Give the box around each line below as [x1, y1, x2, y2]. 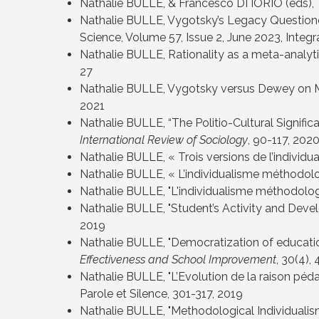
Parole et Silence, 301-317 [80, 287, 212, 301]
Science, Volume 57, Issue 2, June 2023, [80, 31, 286, 45]
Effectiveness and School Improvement [80, 253, 276, 267]
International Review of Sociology [80, 133, 248, 147]
